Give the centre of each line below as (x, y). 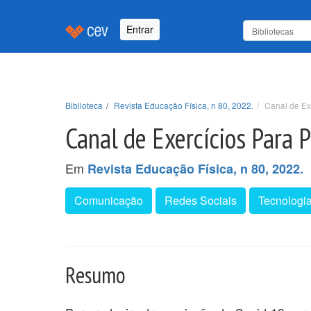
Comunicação (109, 200)
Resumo (95, 275)
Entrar (140, 30)
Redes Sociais (201, 200)
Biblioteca (84, 105)
